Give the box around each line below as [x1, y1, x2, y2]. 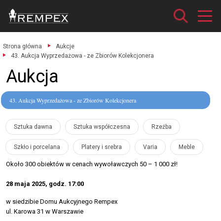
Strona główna [3, 43, 42, 50]
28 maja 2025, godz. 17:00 [6, 180, 84, 187]
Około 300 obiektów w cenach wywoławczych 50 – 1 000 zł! [6, 160, 178, 168]
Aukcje [56, 43, 74, 50]
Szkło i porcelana [14, 144, 60, 150]
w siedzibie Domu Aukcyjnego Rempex [6, 198, 117, 205]
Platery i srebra [81, 144, 122, 150]
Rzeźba [151, 123, 172, 130]
